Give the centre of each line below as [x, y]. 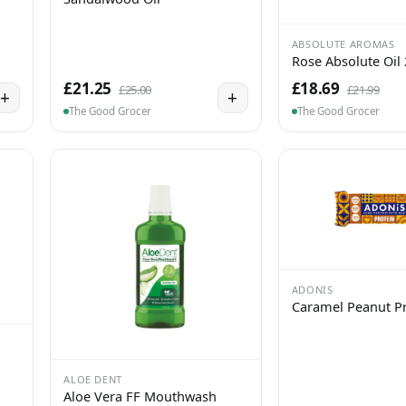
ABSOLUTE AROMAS [343, 44]
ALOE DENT [93, 379]
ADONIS [312, 290]
